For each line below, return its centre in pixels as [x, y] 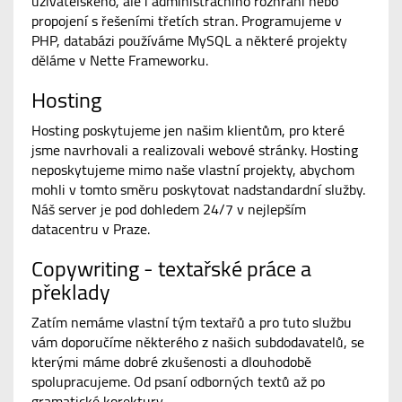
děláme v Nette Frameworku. [120, 61]
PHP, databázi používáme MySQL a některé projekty [189, 41]
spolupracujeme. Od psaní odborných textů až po [178, 382]
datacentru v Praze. [91, 229]
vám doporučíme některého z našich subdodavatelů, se [198, 342]
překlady [71, 292]
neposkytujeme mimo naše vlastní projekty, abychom [193, 170]
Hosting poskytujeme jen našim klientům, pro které [188, 131]
